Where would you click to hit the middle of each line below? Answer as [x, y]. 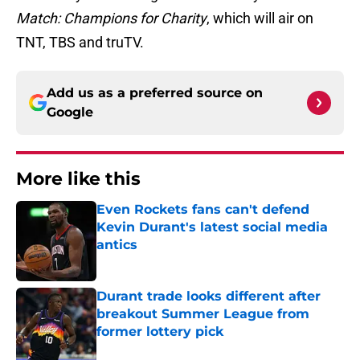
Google [70, 112]
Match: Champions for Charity [111, 18]
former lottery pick [160, 332]
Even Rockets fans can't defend [203, 210]
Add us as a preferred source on [155, 93]
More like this [78, 179]
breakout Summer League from [203, 314]
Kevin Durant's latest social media [212, 227]
